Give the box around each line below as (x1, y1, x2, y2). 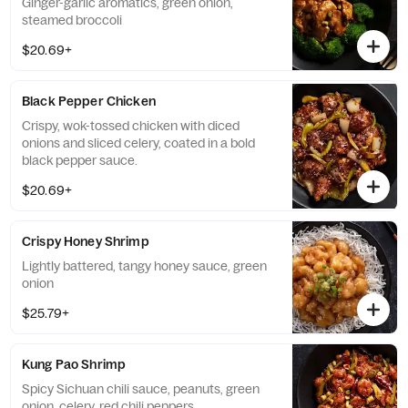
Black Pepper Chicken (22, 93, 156, 109)
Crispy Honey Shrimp (22, 233, 149, 250)
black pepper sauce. (22, 152, 138, 168)
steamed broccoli (22, 12, 122, 28)
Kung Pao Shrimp (22, 356, 127, 372)
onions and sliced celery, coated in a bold (22, 135, 255, 151)
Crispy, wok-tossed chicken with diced (22, 117, 240, 134)
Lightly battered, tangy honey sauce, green (22, 258, 267, 274)
